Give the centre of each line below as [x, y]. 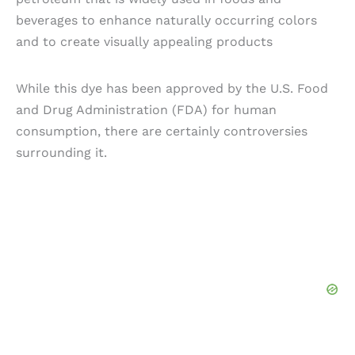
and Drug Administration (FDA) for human [146, 109]
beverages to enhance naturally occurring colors [166, 20]
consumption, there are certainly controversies [162, 131]
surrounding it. [61, 152]
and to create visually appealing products [144, 41]
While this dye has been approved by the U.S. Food [172, 88]
